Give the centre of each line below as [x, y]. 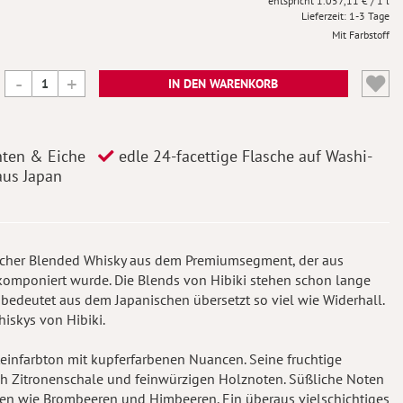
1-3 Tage [369, 16]
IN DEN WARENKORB [224, 84]
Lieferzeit [322, 16]
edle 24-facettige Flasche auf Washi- [243, 156]
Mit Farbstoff [361, 35]
